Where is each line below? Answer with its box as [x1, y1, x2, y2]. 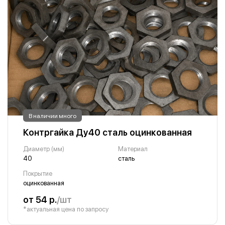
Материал [118, 145, 148, 153]
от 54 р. [23, 194, 57, 205]
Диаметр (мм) [23, 145, 64, 153]
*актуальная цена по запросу [23, 205, 108, 213]
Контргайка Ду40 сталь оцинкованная [23, 127, 192, 138]
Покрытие [23, 170, 52, 177]
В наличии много [29, 112, 76, 119]
